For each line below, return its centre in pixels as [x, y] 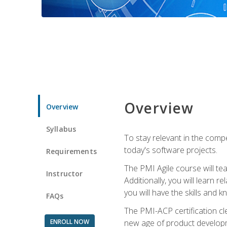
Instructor [65, 173]
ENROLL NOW [69, 221]
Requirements [71, 151]
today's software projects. [171, 150]
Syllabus [61, 129]
